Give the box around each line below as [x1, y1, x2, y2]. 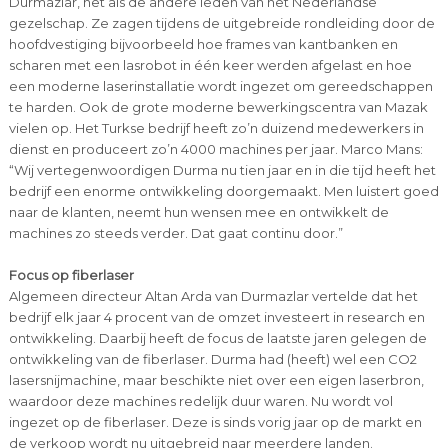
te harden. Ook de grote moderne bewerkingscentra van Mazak [8, 99, 428, 116]
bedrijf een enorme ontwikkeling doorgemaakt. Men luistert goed [8, 183, 439, 200]
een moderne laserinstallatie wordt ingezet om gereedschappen [8, 78, 433, 95]
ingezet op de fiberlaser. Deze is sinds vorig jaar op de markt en [8, 414, 422, 431]
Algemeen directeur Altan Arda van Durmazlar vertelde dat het [8, 288, 418, 305]
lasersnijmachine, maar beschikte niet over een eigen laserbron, [8, 372, 424, 389]
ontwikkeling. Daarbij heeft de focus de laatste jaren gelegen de [8, 330, 427, 347]
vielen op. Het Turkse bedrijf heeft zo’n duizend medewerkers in [8, 120, 424, 137]
